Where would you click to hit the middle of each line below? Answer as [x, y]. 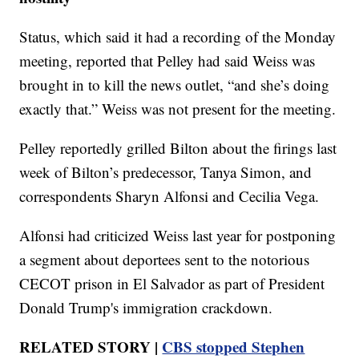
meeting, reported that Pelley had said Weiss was [167, 61]
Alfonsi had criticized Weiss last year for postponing [178, 236]
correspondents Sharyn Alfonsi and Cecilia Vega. [169, 196]
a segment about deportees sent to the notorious [165, 260]
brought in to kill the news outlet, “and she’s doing [175, 85]
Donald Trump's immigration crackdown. [146, 308]
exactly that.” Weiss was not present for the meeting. [178, 109]
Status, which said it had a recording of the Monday [178, 37]
